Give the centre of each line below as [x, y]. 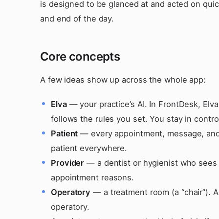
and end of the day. [77, 19]
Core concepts [80, 56]
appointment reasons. [93, 177]
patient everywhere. [89, 148]
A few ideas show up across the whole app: [123, 80]
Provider [68, 163]
